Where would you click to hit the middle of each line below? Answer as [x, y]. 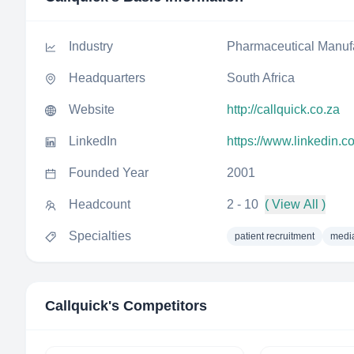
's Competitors [158, 306]
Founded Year [109, 173]
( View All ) [295, 204]
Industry [91, 46]
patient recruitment [275, 236]
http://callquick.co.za [283, 109]
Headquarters [107, 78]
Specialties [100, 236]
